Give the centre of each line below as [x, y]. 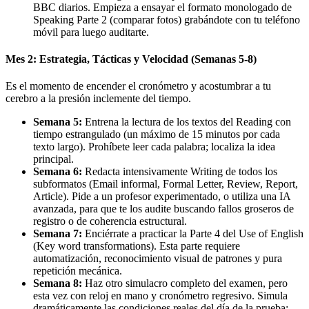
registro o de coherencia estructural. [110, 221]
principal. [53, 159]
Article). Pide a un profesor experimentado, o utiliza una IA [162, 197]
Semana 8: [58, 283]
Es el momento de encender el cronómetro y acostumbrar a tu [138, 86]
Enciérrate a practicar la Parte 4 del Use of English [193, 234]
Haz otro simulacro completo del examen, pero [185, 283]
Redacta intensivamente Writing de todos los [180, 172]
